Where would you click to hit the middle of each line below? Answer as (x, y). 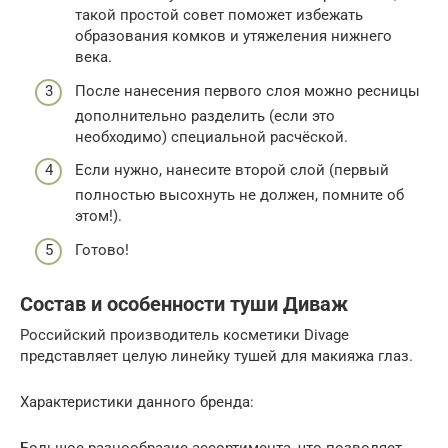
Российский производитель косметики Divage (184, 334)
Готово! (102, 249)
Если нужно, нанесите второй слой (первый (232, 170)
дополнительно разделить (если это (205, 115)
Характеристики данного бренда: (137, 401)
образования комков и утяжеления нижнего (233, 36)
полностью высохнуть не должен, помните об (239, 195)
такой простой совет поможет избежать (219, 15)
